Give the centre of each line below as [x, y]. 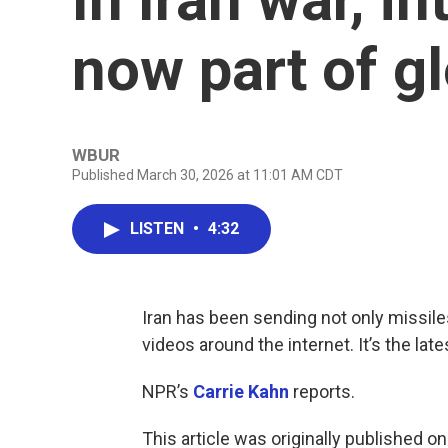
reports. [322, 391]
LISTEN [159, 228]
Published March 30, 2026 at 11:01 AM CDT [207, 175]
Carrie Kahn [241, 391]
